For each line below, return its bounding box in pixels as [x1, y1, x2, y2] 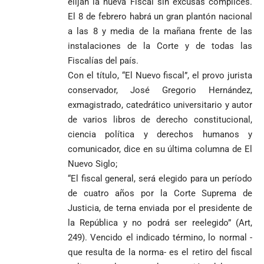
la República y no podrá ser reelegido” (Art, [68, 217, 252, 228]
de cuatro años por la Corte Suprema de [68, 188, 252, 199]
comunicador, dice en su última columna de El [68, 144, 252, 154]
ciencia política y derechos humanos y [68, 129, 252, 140]
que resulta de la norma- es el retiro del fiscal [68, 247, 252, 258]
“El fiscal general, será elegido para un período [68, 173, 252, 184]
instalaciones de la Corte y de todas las [68, 41, 252, 51]
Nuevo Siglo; [68, 159, 117, 169]
